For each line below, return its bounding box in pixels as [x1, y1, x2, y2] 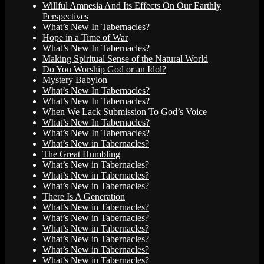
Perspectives [42, 11, 88, 22]
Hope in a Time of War [42, 32, 128, 43]
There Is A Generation [42, 192, 125, 202]
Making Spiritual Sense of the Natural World [42, 54, 208, 64]
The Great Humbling [42, 149, 120, 160]
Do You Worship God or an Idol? [42, 64, 166, 75]
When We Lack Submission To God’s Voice [42, 107, 207, 117]
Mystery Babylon [42, 75, 107, 85]
